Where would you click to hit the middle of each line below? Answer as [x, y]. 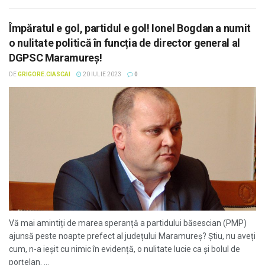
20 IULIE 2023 [101, 74]
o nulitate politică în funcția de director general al [125, 43]
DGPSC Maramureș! [56, 58]
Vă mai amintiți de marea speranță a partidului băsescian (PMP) [128, 223]
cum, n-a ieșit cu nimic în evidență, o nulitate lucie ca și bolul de [125, 249]
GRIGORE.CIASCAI [44, 74]
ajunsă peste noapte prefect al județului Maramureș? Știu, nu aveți [132, 236]
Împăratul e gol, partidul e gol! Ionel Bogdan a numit [130, 28]
